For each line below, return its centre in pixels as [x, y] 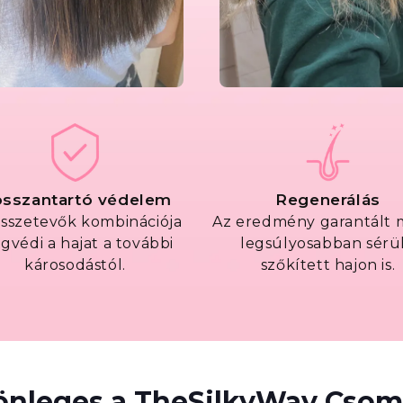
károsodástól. [75, 264]
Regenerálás [328, 199]
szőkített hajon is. [328, 264]
